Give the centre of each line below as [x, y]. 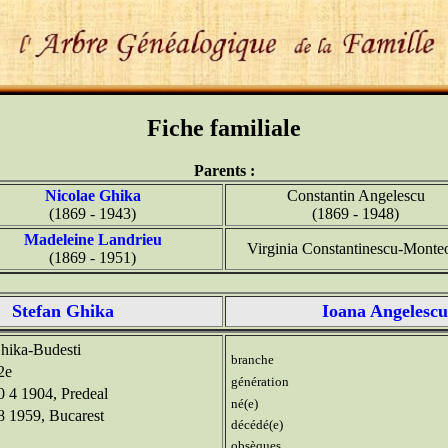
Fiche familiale [224, 127]
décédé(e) [257, 424]
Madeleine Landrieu [92, 239]
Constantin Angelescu [355, 195]
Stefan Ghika [63, 310]
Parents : [224, 170]
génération [260, 381]
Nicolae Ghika [92, 195]
